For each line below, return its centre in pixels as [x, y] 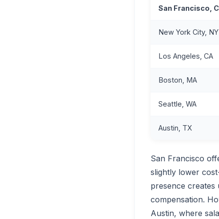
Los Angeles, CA [186, 56]
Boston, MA [178, 80]
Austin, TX [175, 128]
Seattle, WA [177, 104]
